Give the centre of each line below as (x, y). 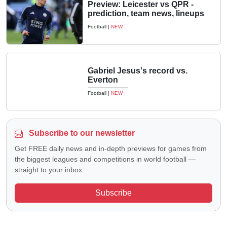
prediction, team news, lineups (146, 14)
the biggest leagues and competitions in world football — (105, 159)
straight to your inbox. (49, 170)
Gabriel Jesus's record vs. (138, 70)
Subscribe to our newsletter (81, 133)
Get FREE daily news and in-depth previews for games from (111, 148)
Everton (103, 80)
